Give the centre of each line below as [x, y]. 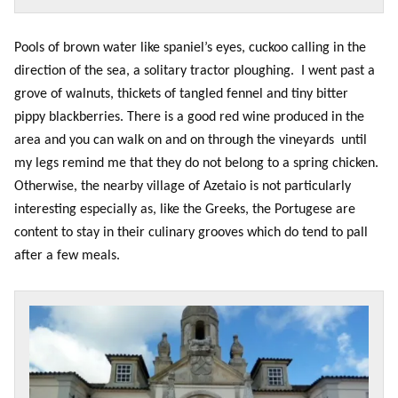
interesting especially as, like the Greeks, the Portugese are [185, 210]
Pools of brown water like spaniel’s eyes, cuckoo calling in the [190, 48]
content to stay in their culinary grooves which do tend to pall [191, 233]
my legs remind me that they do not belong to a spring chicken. [196, 164]
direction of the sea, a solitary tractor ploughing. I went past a [195, 72]
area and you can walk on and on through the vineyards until [191, 141]
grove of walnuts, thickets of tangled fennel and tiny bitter [183, 95]
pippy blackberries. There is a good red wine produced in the [189, 118]
